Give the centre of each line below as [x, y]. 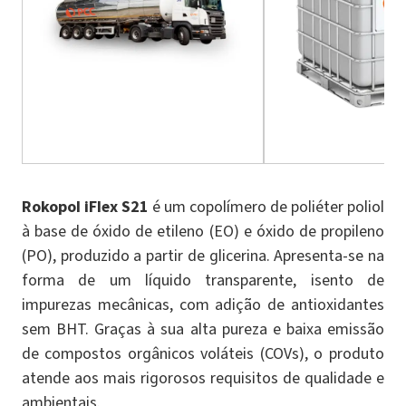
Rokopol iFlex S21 [85, 206]
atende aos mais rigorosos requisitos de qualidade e [203, 377]
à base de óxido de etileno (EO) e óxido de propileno [203, 231]
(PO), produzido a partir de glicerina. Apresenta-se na [203, 255]
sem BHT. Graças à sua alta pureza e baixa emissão [203, 329]
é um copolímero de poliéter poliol [266, 206]
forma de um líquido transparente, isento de [203, 280]
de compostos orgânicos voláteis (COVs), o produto [203, 353]
